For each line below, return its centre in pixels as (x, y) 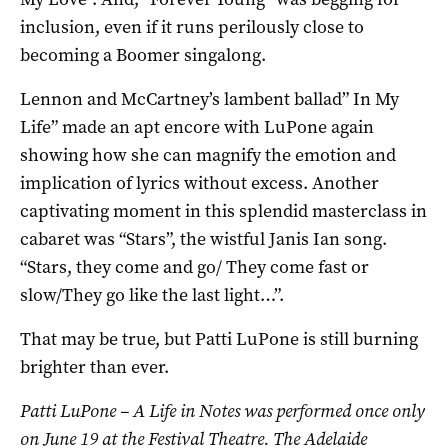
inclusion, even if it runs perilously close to (192, 26)
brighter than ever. (94, 366)
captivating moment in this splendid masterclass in (223, 210)
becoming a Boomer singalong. (143, 54)
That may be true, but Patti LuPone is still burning (219, 338)
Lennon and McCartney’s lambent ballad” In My (209, 98)
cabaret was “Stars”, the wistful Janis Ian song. (203, 238)
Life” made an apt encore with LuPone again (197, 126)
